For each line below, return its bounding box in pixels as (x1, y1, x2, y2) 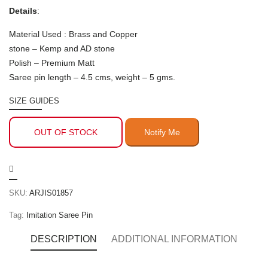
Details (9, 6, 37, 16)
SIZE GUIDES (9, 96, 59, 105)
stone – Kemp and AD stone (9, 44, 115, 53)
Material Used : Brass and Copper (9, 29, 138, 39)
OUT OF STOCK (34, 127, 98, 137)
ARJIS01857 (29, 188, 73, 197)
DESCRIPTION (31, 234, 97, 244)
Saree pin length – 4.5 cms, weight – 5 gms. (9, 72, 175, 82)
